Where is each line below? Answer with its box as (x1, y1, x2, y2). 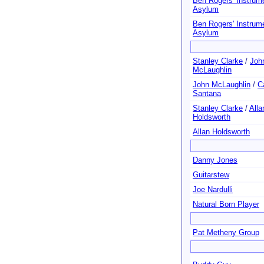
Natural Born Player (193, 200, 259, 209)
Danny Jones (193, 156, 237, 164)
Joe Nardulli (193, 185, 233, 194)
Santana (193, 89, 221, 98)
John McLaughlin (193, 80, 250, 89)
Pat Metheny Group (193, 228, 259, 237)
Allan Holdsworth (193, 127, 250, 136)
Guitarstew (193, 170, 229, 179)
